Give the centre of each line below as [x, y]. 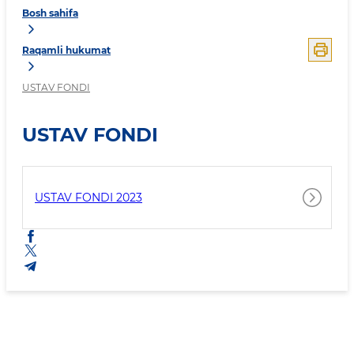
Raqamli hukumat [66, 51]
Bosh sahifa [50, 13]
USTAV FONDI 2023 [88, 198]
